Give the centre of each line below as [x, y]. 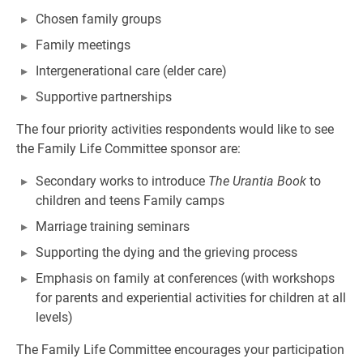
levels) [54, 317]
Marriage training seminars [113, 226]
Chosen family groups [98, 19]
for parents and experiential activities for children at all [191, 298]
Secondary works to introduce [122, 181]
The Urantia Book [257, 181]
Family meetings [83, 45]
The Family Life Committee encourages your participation [180, 350]
